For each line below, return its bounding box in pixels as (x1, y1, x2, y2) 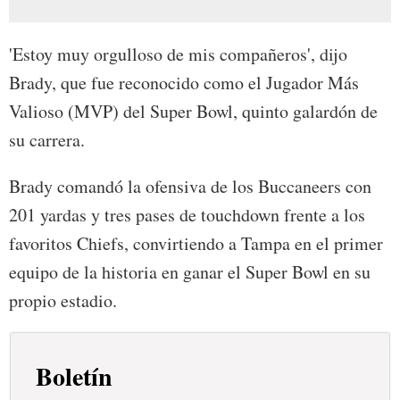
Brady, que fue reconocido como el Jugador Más (9, 70, 359, 95)
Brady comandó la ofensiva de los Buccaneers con (9, 173, 371, 198)
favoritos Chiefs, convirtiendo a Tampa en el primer (9, 230, 383, 255)
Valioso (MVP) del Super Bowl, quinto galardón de (9, 98, 378, 123)
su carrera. (9, 127, 85, 152)
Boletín (36, 357, 113, 395)
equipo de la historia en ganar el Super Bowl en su (9, 259, 371, 284)
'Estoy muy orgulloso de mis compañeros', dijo (9, 41, 347, 66)
